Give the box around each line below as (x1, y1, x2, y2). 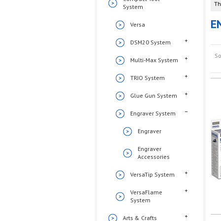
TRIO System (130, 74, 165, 81)
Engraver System (130, 110, 176, 117)
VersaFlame (130, 188, 162, 196)
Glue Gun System (130, 92, 177, 99)
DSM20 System (130, 38, 171, 46)
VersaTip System (130, 171, 175, 178)
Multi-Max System (130, 56, 178, 64)
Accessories (138, 153, 170, 160)
